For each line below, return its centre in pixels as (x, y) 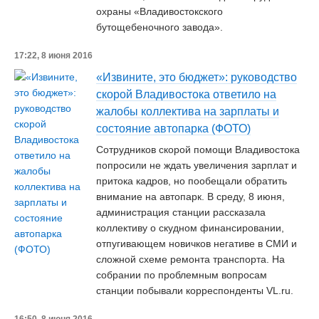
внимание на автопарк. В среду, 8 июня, (190, 197)
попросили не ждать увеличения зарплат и (197, 165)
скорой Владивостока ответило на (186, 94)
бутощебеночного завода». (159, 27)
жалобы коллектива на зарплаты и (188, 111)
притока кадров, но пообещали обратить (192, 181)
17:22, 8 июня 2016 (53, 56)
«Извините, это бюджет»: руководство (197, 77)
